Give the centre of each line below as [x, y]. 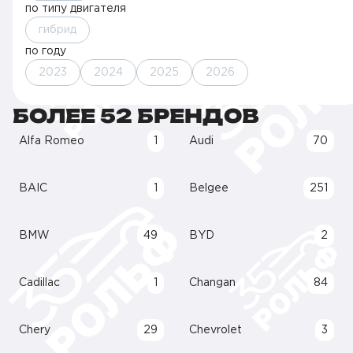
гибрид [58, 30]
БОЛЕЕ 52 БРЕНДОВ [136, 116]
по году [46, 51]
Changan [212, 283]
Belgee [209, 188]
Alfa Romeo [52, 141]
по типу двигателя [76, 9]
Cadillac [39, 283]
